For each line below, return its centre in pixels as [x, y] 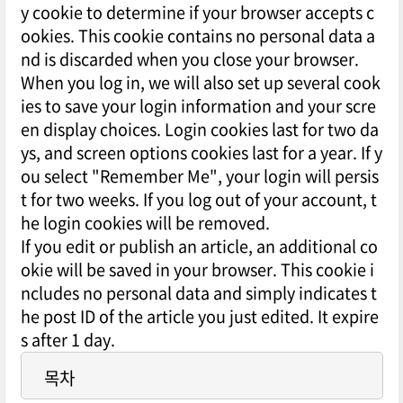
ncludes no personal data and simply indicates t [198, 293]
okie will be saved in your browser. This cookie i [197, 270]
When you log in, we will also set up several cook [200, 83]
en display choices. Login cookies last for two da [199, 130]
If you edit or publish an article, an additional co [199, 246]
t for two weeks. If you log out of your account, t [198, 200]
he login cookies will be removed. [145, 223]
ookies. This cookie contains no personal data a [197, 36]
